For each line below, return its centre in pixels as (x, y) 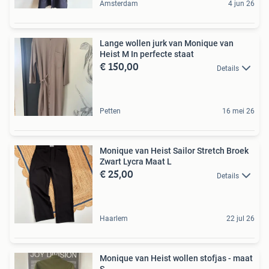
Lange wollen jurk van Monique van (167, 44)
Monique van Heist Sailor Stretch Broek (174, 151)
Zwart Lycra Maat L (136, 162)
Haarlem (114, 219)
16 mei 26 (238, 111)
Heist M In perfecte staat (147, 54)
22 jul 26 (240, 219)
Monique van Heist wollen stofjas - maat (176, 258)
